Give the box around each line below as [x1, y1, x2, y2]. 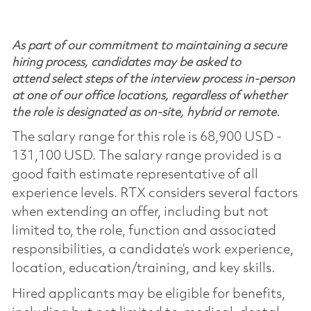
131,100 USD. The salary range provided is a [11, 149, 282, 163]
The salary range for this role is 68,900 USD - [11, 130, 282, 144]
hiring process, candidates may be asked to [11, 56, 241, 69]
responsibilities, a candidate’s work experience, [11, 242, 294, 257]
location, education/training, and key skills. [11, 261, 275, 276]
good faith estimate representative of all [11, 167, 258, 182]
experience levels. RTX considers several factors [11, 186, 298, 201]
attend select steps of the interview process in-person [11, 73, 295, 85]
